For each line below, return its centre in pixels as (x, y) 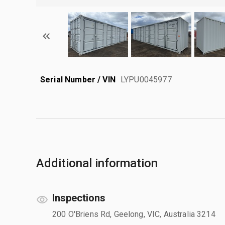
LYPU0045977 (146, 79)
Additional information (97, 163)
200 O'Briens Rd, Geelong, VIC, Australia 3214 (134, 214)
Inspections (79, 198)
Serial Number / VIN (78, 79)
